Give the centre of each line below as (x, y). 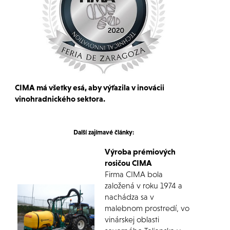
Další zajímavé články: (103, 132)
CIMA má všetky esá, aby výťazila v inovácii (89, 88)
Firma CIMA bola (133, 174)
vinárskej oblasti (132, 219)
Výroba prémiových (140, 152)
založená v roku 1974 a (143, 186)
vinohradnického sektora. (60, 99)
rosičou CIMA (128, 163)
